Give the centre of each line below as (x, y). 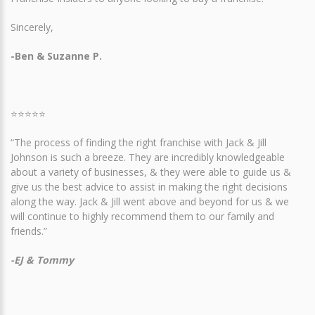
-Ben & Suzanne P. (56, 56)
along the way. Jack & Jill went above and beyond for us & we (150, 202)
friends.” (30, 231)
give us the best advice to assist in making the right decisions (149, 187)
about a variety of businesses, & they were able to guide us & (151, 172)
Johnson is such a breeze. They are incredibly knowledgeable (148, 157)
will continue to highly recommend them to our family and (142, 217)
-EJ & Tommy (44, 260)
